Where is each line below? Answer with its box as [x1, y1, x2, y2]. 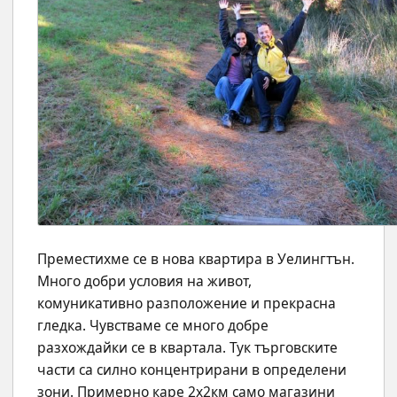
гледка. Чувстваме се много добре [37, 315, 269, 336]
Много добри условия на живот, [37, 271, 252, 292]
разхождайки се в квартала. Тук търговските [37, 338, 338, 358]
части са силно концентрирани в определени [37, 360, 346, 380]
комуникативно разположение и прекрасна [37, 293, 336, 314]
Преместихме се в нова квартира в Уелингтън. [37, 249, 354, 269]
